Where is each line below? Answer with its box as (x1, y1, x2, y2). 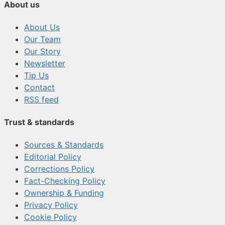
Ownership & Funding (24, 188, 104, 198)
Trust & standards (4, 117, 74, 128)
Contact (24, 82, 55, 92)
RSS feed (24, 94, 59, 104)
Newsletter (24, 58, 65, 68)
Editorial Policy (24, 152, 81, 162)
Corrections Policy (24, 164, 94, 174)
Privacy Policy (24, 200, 78, 210)
